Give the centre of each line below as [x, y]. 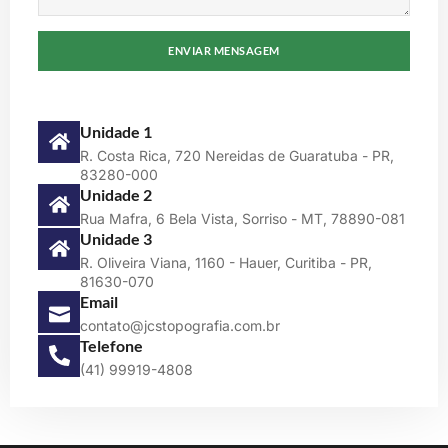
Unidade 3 [116, 238]
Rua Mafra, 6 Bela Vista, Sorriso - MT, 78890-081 [242, 218]
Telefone [111, 345]
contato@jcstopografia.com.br [180, 325]
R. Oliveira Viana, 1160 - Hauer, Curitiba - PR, [226, 262]
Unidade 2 [116, 194]
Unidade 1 [116, 131]
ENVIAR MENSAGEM [224, 51]
